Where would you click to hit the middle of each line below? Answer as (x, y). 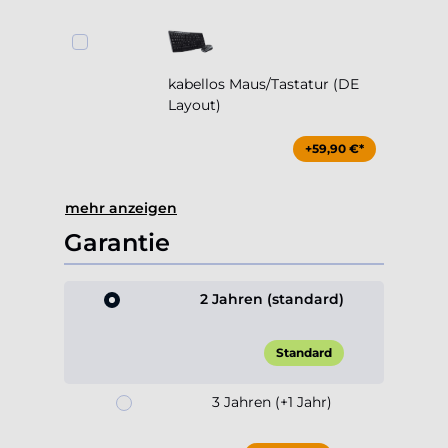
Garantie (117, 243)
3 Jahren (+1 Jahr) (272, 402)
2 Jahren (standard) (272, 299)
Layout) (194, 105)
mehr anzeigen (121, 208)
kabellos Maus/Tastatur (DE (263, 84)
